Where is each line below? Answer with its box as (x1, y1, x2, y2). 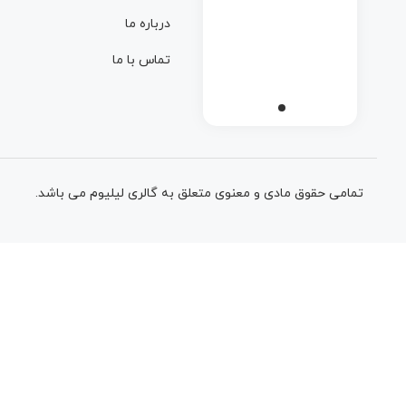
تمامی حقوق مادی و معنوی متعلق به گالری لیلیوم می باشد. (35, 185, 363, 203)
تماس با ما (111, 52, 170, 70)
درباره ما (124, 15, 170, 34)
